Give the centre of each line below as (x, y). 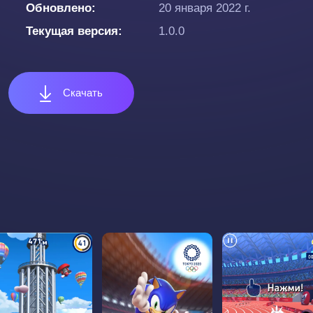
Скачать (81, 93)
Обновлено (59, 8)
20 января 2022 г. (205, 8)
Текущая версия (72, 31)
